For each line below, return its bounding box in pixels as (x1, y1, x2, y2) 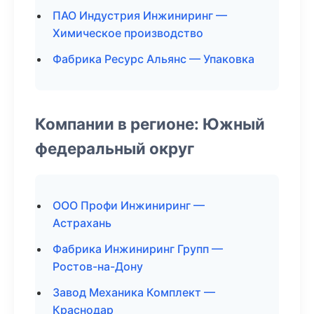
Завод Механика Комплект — (53, 285, 215, 299)
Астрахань (53, 216, 111, 230)
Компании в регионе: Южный (35, 114, 265, 133)
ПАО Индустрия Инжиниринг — (53, 8, 227, 22)
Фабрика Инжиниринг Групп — (53, 242, 223, 256)
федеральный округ (35, 139, 194, 158)
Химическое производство (53, 26, 203, 40)
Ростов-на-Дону (53, 259, 143, 273)
